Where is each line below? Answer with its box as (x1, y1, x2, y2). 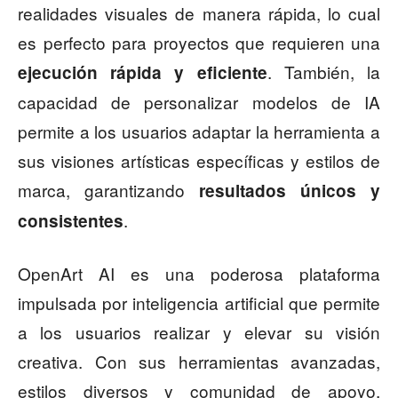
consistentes (18, 209, 123, 234)
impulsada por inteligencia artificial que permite (18, 291, 380, 315)
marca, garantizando (18, 178, 199, 203)
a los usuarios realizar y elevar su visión (18, 320, 380, 345)
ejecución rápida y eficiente (18, 60, 267, 85)
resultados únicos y (199, 179, 380, 203)
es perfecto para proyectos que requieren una (18, 30, 380, 55)
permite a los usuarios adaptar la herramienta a (18, 119, 380, 144)
